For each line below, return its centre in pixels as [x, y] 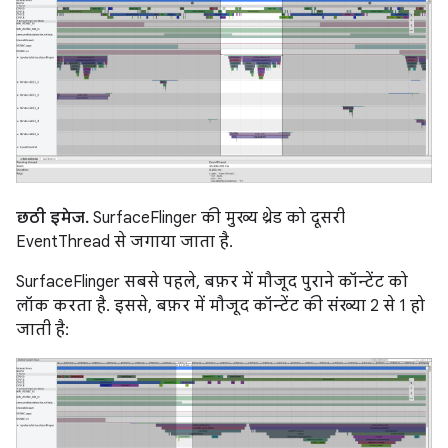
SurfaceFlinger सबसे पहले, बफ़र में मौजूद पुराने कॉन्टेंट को [212, 281]
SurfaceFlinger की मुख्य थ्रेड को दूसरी [217, 217]
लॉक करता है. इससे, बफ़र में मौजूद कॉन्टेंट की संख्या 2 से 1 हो [220, 305]
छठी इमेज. [52, 217]
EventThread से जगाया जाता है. [124, 241]
